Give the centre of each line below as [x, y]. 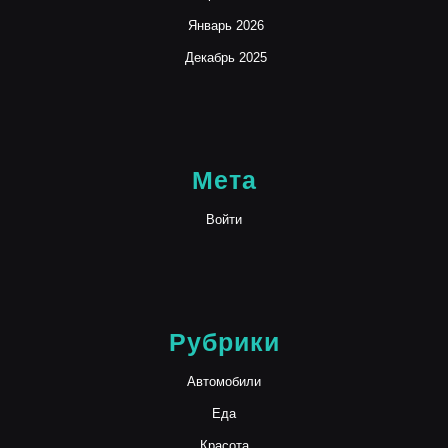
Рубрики [224, 342]
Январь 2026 [226, 25]
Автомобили [224, 381]
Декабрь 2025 [226, 57]
